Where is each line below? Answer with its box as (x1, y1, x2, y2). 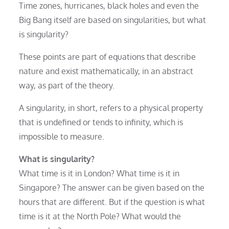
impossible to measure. (19, 131, 105, 142)
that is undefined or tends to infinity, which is (19, 117, 184, 127)
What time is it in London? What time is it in (19, 168, 180, 178)
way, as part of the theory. (19, 80, 115, 90)
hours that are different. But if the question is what (19, 196, 205, 207)
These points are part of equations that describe (19, 51, 196, 62)
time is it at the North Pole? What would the (19, 211, 181, 221)
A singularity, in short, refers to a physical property (19, 102, 203, 113)
